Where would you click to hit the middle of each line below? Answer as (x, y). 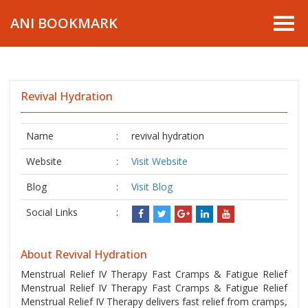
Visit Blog (152, 187)
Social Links (52, 212)
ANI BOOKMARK (64, 23)
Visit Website (159, 161)
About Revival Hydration (84, 254)
